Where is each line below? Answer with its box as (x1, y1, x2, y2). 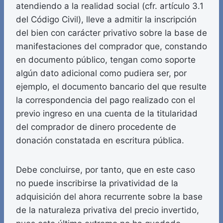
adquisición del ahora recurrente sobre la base (16, 192, 203, 202)
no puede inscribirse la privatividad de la (16, 178, 178, 189)
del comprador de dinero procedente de (16, 122, 176, 132)
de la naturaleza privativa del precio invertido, (16, 205, 199, 216)
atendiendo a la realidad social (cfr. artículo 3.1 (16, 1, 204, 11)
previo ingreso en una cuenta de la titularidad (16, 109, 198, 119)
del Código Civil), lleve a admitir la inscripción (16, 14, 197, 25)
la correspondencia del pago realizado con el (16, 95, 195, 106)
